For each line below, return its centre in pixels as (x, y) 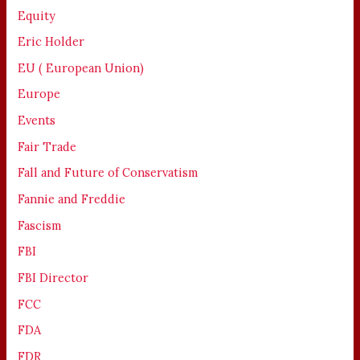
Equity (37, 15)
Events (37, 121)
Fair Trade (47, 146)
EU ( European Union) (81, 67)
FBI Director (53, 277)
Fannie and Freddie (72, 199)
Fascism (40, 225)
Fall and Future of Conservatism (108, 173)
